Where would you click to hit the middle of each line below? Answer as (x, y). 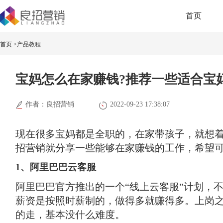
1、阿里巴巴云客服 (56, 167)
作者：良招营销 (50, 104)
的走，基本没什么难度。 (70, 215)
